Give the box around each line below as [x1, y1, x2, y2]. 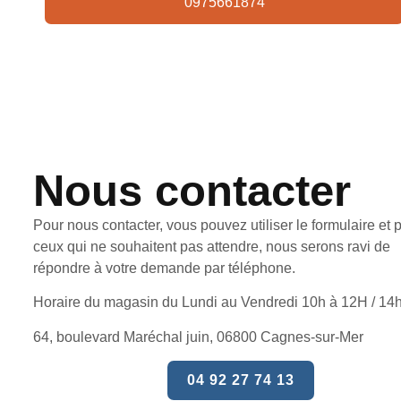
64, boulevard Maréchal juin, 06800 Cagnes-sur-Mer [32, 328, 363, 345]
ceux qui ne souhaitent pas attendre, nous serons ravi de [32, 239, 390, 254]
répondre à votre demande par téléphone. [32, 260, 295, 276]
